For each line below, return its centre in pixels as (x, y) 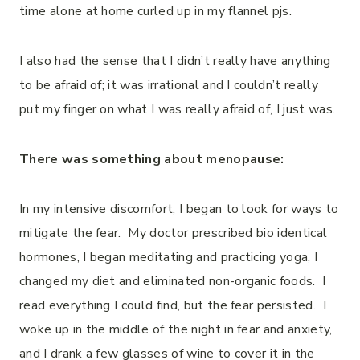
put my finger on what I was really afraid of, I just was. (178, 109)
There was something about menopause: (152, 159)
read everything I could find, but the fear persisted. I (173, 305)
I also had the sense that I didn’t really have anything (175, 61)
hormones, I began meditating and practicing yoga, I (169, 257)
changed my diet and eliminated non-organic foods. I (173, 281)
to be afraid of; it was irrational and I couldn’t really (169, 85)
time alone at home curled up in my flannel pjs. (156, 11)
